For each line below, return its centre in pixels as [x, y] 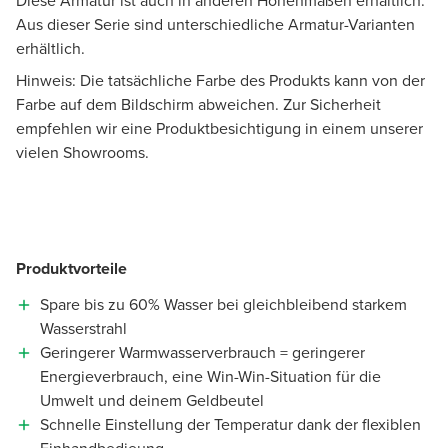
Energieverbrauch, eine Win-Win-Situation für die [210, 376]
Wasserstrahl [83, 328]
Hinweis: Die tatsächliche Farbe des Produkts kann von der [220, 80]
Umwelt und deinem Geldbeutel [152, 400]
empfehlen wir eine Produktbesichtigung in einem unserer [219, 128]
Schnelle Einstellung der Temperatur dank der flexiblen [230, 424]
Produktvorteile [71, 268]
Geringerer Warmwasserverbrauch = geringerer [202, 352]
